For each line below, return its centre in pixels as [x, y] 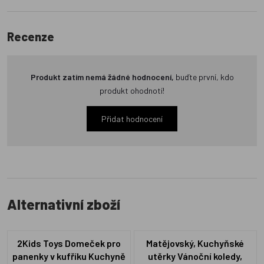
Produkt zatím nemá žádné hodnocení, [103, 77]
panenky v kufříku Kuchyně [69, 256]
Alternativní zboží [64, 204]
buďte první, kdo [204, 77]
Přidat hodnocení [132, 119]
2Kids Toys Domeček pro [69, 243]
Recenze [31, 37]
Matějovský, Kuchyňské [195, 243]
